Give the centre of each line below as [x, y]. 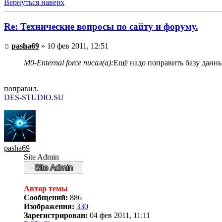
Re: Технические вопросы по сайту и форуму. [101, 26]
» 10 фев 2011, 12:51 [74, 46]
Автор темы [46, 188]
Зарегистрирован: [56, 215]
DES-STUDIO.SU [34, 97]
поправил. [21, 88]
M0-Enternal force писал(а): [69, 62]
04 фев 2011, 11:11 [119, 215]
